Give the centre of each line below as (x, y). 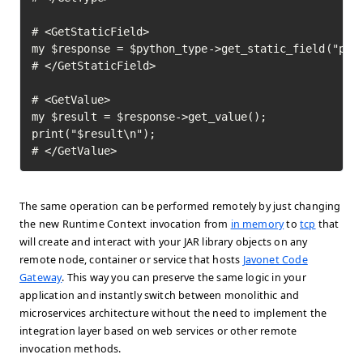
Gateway (41, 278)
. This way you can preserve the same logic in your (184, 278)
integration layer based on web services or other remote (158, 331)
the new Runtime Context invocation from (125, 224)
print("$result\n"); (94, 134)
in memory (257, 224)
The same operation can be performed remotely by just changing (180, 206)
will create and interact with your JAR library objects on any (164, 242)
